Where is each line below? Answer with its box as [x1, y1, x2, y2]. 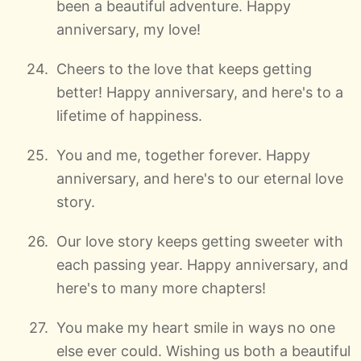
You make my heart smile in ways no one [56, 318, 335, 336]
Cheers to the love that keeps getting [56, 60, 312, 77]
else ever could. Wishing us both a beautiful [56, 342, 351, 359]
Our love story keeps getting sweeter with [56, 232, 343, 250]
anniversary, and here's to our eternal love [56, 169, 343, 187]
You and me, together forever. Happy [56, 146, 310, 164]
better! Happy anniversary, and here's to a [56, 83, 343, 101]
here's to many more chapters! [56, 279, 266, 297]
